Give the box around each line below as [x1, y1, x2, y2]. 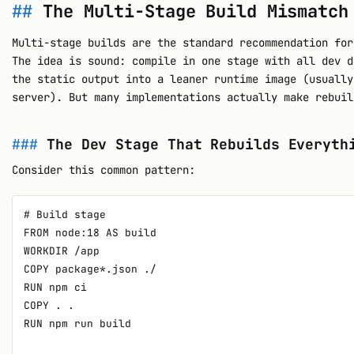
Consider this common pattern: [12, 163, 196, 178]
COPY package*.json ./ [24, 262, 157, 276]
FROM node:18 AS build [24, 225, 157, 239]
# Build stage [24, 207, 107, 221]
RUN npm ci [24, 280, 88, 294]
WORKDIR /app [24, 243, 100, 258]
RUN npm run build [24, 316, 132, 330]
